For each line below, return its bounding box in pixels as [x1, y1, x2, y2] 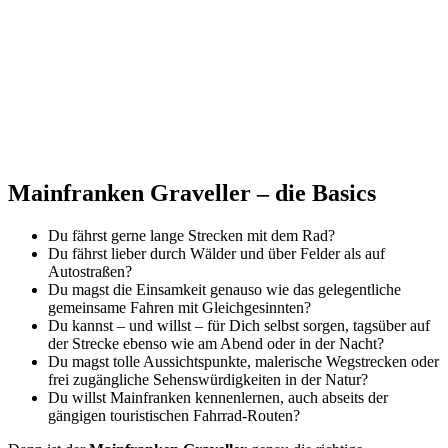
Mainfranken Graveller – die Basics [8, 179, 376, 206]
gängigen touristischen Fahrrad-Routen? [48, 406, 300, 424]
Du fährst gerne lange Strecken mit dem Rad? [48, 226, 335, 244]
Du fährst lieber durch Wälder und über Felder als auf [48, 244, 385, 262]
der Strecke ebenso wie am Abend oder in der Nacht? [48, 334, 384, 352]
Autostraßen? [48, 262, 132, 280]
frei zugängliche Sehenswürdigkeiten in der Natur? [48, 370, 368, 388]
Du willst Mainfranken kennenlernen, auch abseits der [48, 388, 388, 406]
